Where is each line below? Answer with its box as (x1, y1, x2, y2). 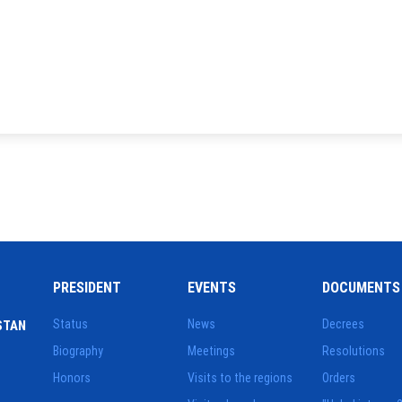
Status (53, 315, 88, 332)
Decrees (322, 315, 364, 332)
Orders (322, 369, 355, 386)
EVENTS (188, 277, 236, 296)
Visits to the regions (188, 369, 293, 386)
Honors (53, 369, 91, 386)
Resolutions (322, 342, 385, 359)
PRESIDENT (53, 277, 121, 296)
